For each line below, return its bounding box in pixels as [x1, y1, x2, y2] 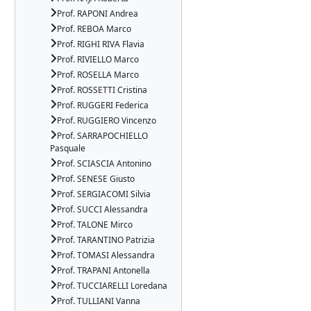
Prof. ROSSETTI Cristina [57, 84, 147, 96]
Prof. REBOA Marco [57, 23, 131, 35]
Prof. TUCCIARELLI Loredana [57, 280, 167, 292]
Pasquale [50, 142, 85, 154]
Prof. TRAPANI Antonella [57, 264, 150, 276]
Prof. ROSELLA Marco [57, 69, 139, 81]
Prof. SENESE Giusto [57, 173, 135, 185]
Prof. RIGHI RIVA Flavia [57, 38, 144, 50]
